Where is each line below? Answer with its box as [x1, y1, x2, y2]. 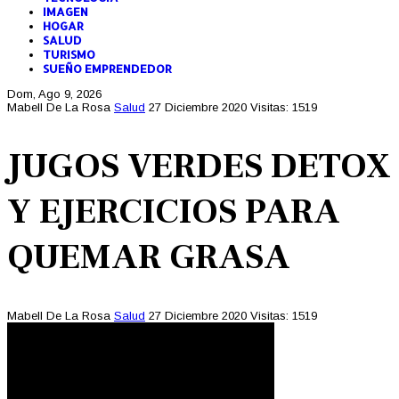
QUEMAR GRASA [7, 234, 290, 281]
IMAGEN [43, 4, 88, 19]
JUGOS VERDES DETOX [7, 143, 391, 190]
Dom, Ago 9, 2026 [7, 86, 102, 101]
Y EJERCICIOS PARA [7, 189, 340, 235]
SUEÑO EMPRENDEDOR [43, 61, 172, 76]
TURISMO [43, 46, 95, 61]
